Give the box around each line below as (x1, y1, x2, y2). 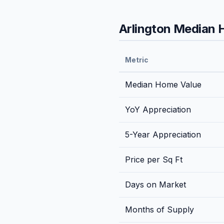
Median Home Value (125, 79, 201, 89)
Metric (125, 55, 148, 64)
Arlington (119, 21, 171, 36)
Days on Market (125, 179, 186, 189)
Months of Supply (125, 204, 194, 214)
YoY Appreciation (125, 104, 191, 114)
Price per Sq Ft (125, 154, 182, 164)
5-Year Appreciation (125, 129, 201, 139)
